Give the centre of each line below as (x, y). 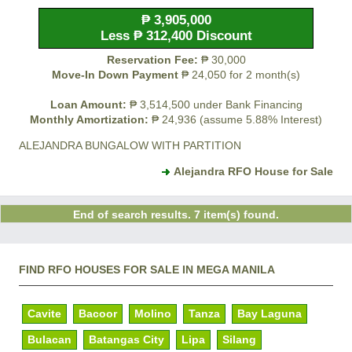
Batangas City (126, 340)
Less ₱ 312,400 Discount (176, 36)
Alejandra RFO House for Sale (253, 172)
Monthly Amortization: (89, 120)
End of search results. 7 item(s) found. (176, 215)
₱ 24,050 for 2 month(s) (239, 75)
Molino (153, 314)
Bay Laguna (269, 314)
